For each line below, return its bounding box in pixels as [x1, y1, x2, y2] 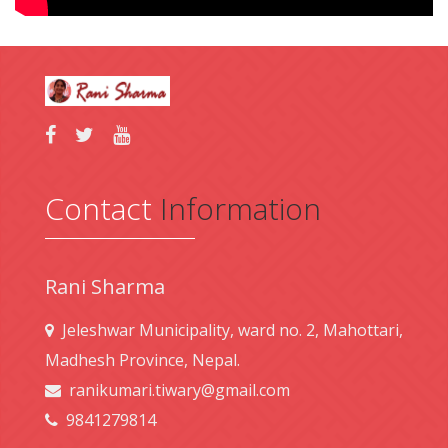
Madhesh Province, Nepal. [45, 349, 240, 372]
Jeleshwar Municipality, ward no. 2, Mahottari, [54, 319, 403, 342]
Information [160, 188, 321, 230]
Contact [45, 188, 160, 230]
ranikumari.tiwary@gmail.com [69, 379, 290, 402]
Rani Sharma [45, 273, 165, 301]
